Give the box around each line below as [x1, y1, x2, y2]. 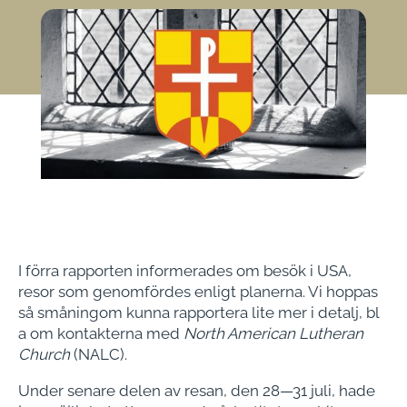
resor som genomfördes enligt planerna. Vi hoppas [18, 283, 378, 302]
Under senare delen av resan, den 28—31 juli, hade [18, 382, 375, 401]
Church [18, 345, 70, 364]
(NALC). [70, 345, 127, 364]
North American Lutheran [184, 324, 363, 343]
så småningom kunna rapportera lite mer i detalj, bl [18, 303, 379, 323]
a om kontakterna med [18, 324, 184, 343]
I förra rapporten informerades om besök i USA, [18, 262, 352, 281]
